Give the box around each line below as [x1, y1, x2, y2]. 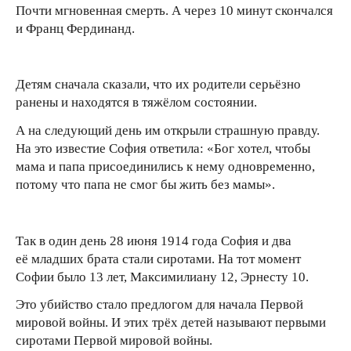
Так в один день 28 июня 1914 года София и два [16, 233, 291, 248]
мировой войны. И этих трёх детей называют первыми [16, 315, 326, 331]
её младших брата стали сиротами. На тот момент [16, 251, 301, 266]
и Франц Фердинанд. [16, 20, 135, 36]
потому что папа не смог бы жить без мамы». [16, 177, 275, 193]
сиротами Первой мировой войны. [16, 333, 212, 349]
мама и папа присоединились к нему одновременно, [16, 159, 315, 175]
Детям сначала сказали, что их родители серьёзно [16, 77, 301, 92]
